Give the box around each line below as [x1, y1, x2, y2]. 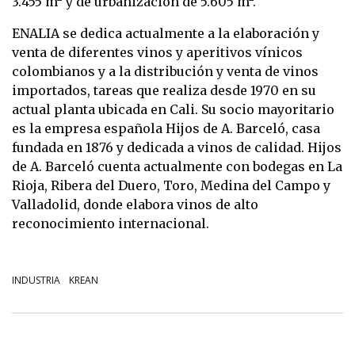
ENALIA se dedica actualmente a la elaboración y [12, 25, 319, 41]
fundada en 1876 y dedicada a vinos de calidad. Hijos [12, 139, 342, 155]
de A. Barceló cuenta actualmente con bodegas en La [12, 158, 342, 174]
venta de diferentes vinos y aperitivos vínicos [12, 44, 303, 60]
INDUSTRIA [12, 273, 60, 287]
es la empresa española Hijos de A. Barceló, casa [12, 120, 320, 136]
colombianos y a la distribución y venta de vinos [12, 63, 319, 79]
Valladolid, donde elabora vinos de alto [12, 196, 258, 212]
